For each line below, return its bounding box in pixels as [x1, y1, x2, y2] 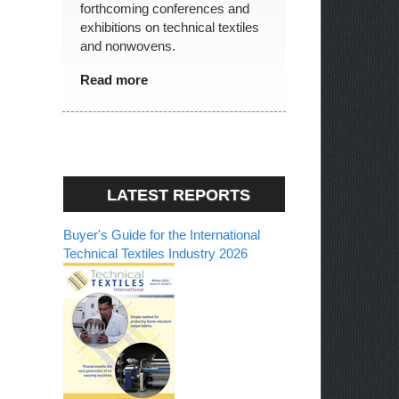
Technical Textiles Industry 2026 [62, 245, 248, 261]
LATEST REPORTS [106, 185, 250, 204]
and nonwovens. [79, 37, 175, 53]
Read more [79, 71, 148, 87]
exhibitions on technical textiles [79, 19, 259, 35]
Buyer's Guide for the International [62, 226, 260, 242]
